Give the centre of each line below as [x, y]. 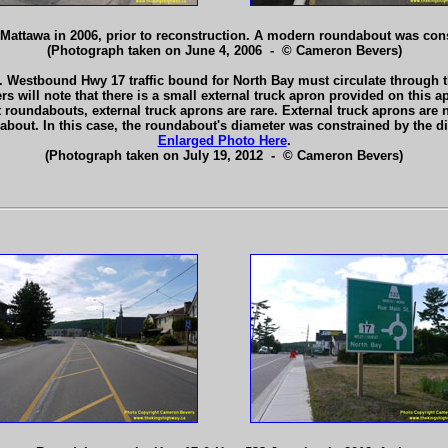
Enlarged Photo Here [222, 140]
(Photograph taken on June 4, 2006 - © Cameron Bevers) [224, 50]
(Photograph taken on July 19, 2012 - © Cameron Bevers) [224, 155]
